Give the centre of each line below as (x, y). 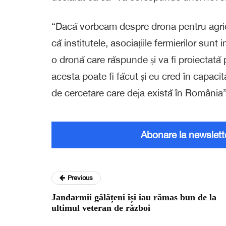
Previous (80, 178)
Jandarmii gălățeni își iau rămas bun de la (134, 197)
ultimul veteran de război (101, 208)
